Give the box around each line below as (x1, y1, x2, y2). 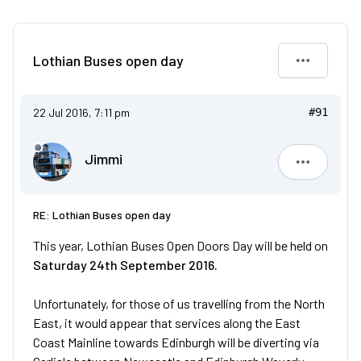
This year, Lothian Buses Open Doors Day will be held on (33, 238, 328, 253)
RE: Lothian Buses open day (33, 208, 171, 222)
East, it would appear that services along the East (33, 315, 301, 330)
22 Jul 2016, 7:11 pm (33, 106, 130, 119)
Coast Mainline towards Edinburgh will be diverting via (33, 334, 319, 350)
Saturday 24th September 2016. (33, 257, 218, 272)
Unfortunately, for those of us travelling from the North (33, 296, 325, 311)
